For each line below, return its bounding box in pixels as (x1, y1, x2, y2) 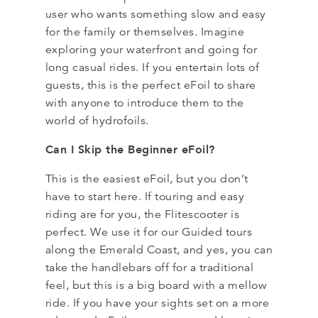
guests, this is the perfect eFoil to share (45, 77, 256, 92)
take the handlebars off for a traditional (45, 260, 254, 275)
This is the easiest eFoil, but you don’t (45, 171, 248, 186)
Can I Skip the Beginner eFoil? (45, 141, 219, 158)
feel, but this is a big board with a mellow (45, 278, 268, 292)
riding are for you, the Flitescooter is (45, 207, 240, 221)
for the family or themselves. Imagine (45, 24, 245, 39)
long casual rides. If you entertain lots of (45, 60, 260, 75)
